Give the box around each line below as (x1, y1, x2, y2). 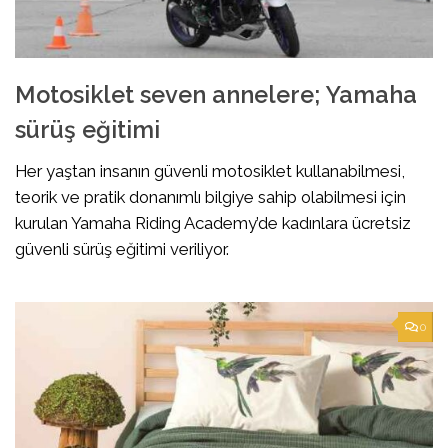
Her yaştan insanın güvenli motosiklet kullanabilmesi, (15, 160, 405, 181)
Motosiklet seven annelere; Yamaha (15, 80, 417, 109)
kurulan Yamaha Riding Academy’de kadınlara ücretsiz (15, 212, 411, 233)
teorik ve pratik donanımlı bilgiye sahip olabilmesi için (15, 186, 406, 207)
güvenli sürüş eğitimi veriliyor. (15, 238, 229, 259)
